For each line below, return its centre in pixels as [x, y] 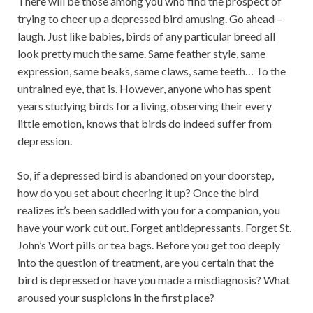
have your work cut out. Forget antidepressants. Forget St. [154, 227]
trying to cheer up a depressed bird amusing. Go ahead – [150, 19]
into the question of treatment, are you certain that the [146, 262]
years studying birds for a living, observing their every [145, 106]
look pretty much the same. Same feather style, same [141, 53]
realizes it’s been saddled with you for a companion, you [149, 210]
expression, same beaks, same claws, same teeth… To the [152, 71]
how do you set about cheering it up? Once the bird [138, 192]
